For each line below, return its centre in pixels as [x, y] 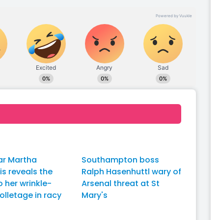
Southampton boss [120, 160]
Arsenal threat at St [120, 183]
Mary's [94, 195]
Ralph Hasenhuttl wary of [131, 172]
